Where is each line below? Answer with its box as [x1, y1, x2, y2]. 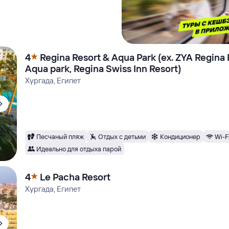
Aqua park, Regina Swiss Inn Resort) [25, 62, 181, 75]
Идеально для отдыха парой [36, 144, 122, 153]
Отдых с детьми [98, 132, 146, 141]
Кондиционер [160, 132, 201, 141]
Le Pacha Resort [40, 171, 111, 183]
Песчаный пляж [36, 132, 84, 141]
